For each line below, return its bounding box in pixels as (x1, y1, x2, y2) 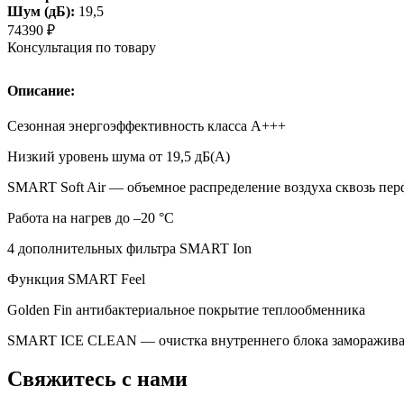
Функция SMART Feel (7, 271, 145, 288)
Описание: (7, 82, 75, 98)
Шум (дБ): (7, 3, 75, 19)
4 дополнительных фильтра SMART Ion (7, 241, 252, 257)
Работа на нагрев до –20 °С (7, 210, 174, 226)
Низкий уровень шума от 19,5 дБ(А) (7, 149, 230, 165)
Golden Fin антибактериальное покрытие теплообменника (7, 302, 365, 318)
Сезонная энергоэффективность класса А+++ (7, 118, 286, 134)
